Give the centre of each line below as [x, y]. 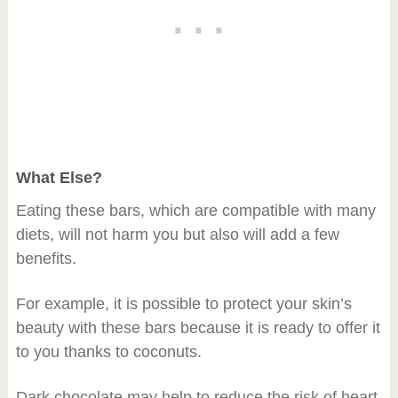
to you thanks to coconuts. [108, 351]
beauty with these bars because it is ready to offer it [198, 327]
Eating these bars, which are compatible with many [195, 210]
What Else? [59, 177]
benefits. [46, 258]
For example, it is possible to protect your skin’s [183, 303]
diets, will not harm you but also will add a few [177, 234]
